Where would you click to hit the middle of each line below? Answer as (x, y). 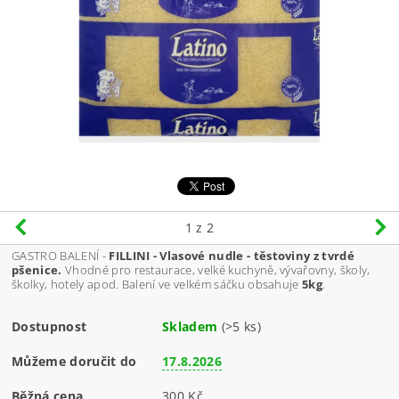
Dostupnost (49, 327)
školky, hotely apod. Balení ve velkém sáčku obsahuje (157, 285)
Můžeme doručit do (74, 362)
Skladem (190, 327)
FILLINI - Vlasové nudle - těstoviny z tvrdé (230, 256)
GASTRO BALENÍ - (59, 256)
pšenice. (37, 270)
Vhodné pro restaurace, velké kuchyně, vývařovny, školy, (216, 270)
